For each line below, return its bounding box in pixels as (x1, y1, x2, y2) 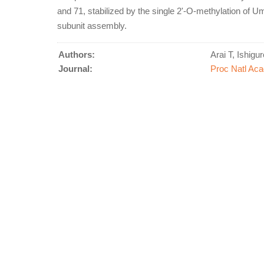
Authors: (58, 49, 95, 60)
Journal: (58, 64, 93, 74)
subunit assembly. (57, 21, 127, 31)
